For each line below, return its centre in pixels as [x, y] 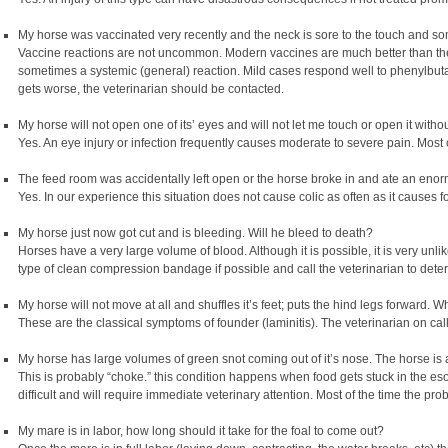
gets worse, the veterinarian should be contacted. [151, 88]
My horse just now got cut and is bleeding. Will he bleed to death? [195, 232]
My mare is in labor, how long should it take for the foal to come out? [201, 430]
